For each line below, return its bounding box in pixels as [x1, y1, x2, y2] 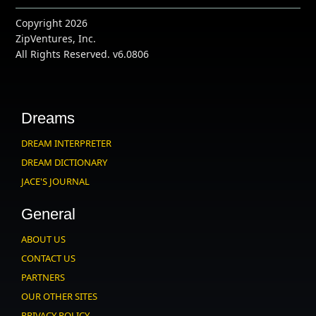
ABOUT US [21, 232, 66, 245]
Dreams [21, 109, 75, 127]
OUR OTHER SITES [21, 289, 98, 303]
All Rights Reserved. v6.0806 [16, 47, 150, 61]
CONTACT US [21, 251, 76, 265]
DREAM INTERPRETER [21, 136, 112, 150]
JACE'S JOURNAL [21, 174, 90, 188]
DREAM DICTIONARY [21, 155, 108, 169]
